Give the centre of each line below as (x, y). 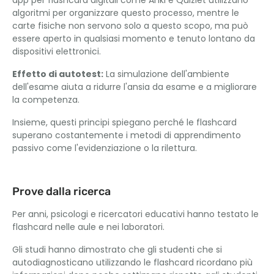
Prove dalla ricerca (61, 191)
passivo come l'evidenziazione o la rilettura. (105, 148)
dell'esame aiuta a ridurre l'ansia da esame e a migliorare (135, 87)
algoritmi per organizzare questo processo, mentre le (126, 13)
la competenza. (46, 100)
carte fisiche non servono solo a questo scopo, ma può (130, 26)
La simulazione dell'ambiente (166, 74)
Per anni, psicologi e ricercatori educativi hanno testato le (135, 214)
